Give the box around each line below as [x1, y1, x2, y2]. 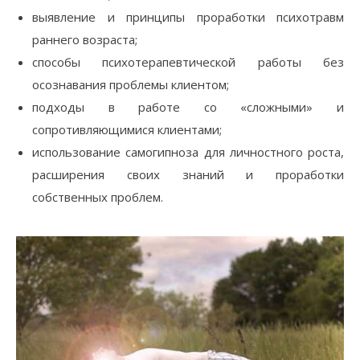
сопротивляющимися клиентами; [32, 121, 222, 137]
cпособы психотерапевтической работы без [32, 54, 344, 70]
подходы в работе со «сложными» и [32, 99, 344, 115]
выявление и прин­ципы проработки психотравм [32, 9, 344, 25]
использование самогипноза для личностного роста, [32, 144, 344, 160]
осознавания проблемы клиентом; [32, 76, 229, 92]
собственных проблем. [32, 189, 163, 205]
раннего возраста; [32, 31, 137, 47]
